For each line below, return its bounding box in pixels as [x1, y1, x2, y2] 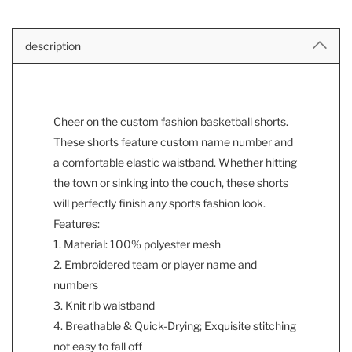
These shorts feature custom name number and [53, 135, 293, 149]
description [25, 39, 81, 53]
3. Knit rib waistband [53, 299, 155, 313]
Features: [53, 217, 100, 231]
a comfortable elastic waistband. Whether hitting [53, 156, 297, 170]
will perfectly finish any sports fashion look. [53, 196, 266, 211]
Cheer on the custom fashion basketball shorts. [53, 115, 288, 129]
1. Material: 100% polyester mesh [53, 237, 221, 251]
